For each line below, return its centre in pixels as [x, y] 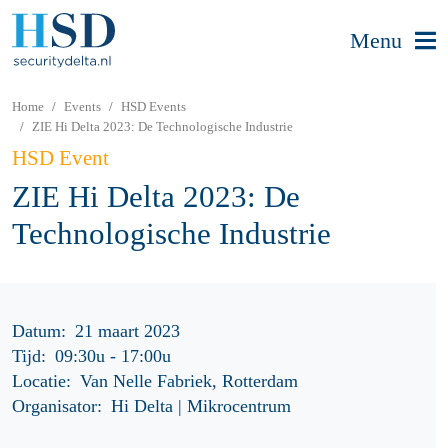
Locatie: [41, 381]
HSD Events [153, 106]
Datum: [39, 331]
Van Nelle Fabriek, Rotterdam [189, 381]
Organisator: [57, 406]
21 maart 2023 [128, 331]
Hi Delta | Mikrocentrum [201, 406]
